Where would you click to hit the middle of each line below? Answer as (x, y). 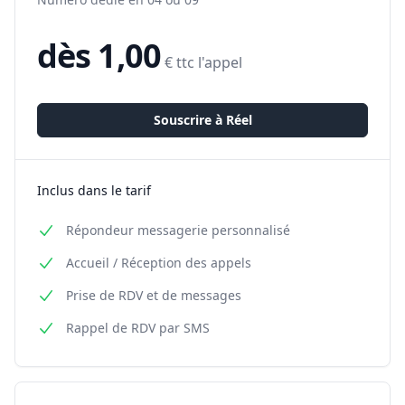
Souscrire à (189, 120)
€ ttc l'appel (203, 62)
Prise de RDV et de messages (154, 295)
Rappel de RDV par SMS (138, 328)
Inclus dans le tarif (94, 190)
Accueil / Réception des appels (159, 263)
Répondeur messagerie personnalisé (178, 230)
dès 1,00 (99, 56)
